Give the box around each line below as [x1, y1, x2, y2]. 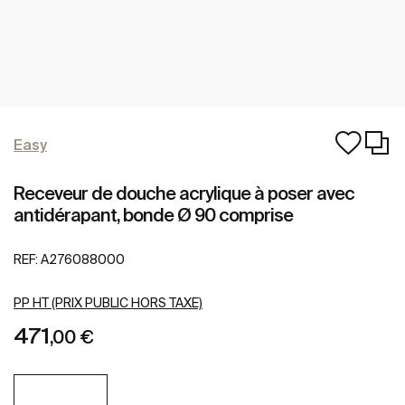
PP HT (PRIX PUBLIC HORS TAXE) [14, 296, 202, 311]
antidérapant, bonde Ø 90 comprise [14, 204, 293, 225]
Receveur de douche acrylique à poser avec [14, 183, 354, 203]
